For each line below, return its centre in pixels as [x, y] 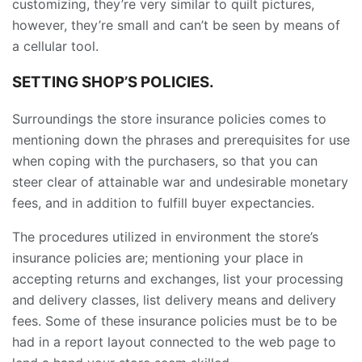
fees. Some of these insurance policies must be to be [175, 320]
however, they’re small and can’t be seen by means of [176, 25]
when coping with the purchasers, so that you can [165, 160]
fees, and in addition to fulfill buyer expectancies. [163, 202]
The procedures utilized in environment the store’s [165, 236]
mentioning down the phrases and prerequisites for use [181, 139]
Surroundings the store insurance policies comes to [169, 118]
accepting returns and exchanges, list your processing [178, 278]
